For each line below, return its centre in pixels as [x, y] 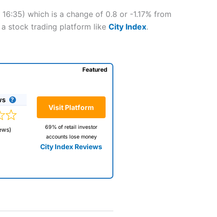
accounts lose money [71, 137]
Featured [95, 69]
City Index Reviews [71, 147]
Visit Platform [71, 108]
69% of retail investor [71, 127]
